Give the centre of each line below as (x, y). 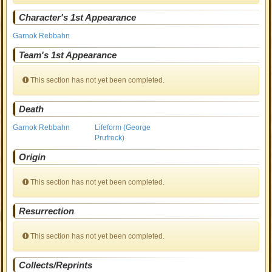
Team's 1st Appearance (68, 55)
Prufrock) (110, 138)
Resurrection (47, 211)
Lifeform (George (123, 127)
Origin (32, 157)
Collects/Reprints (56, 265)
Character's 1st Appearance (78, 17)
